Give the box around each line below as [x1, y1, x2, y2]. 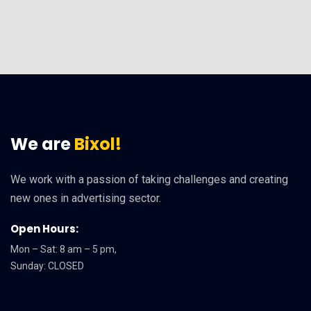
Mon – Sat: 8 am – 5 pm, [10, 244, 117, 255]
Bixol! [74, 133, 121, 156]
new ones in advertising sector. [10, 192, 161, 205]
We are [10, 133, 74, 156]
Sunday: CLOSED [10, 260, 84, 272]
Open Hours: [10, 221, 78, 237]
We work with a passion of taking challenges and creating [10, 173, 288, 187]
